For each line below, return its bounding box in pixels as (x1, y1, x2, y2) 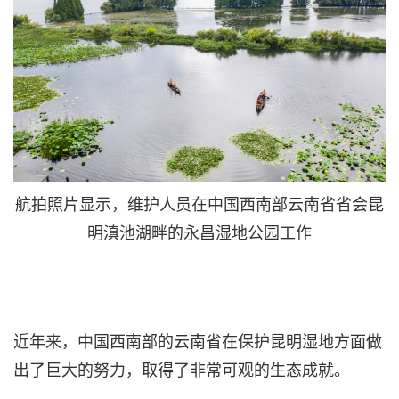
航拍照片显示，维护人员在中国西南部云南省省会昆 (15, 191, 384, 215)
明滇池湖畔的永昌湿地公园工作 (87, 219, 312, 243)
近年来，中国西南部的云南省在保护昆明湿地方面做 (13, 328, 382, 352)
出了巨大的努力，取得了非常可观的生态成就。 (13, 356, 350, 380)
